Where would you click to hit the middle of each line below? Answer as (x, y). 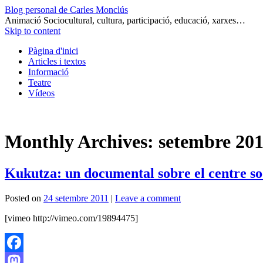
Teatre (40, 82)
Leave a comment (148, 198)
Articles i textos (57, 61)
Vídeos (41, 93)
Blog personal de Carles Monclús (66, 10)
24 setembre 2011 (76, 198)
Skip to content (33, 31)
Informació (48, 72)
